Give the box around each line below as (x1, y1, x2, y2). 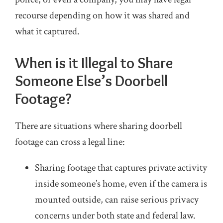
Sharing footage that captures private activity (35, 161, 207, 174)
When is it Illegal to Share (15, 54, 173, 72)
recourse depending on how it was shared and (15, 9, 190, 22)
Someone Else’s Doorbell (15, 72, 168, 90)
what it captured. (15, 25, 80, 38)
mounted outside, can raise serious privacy (35, 193, 199, 206)
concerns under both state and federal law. (35, 209, 196, 222)
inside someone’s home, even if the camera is (35, 177, 207, 190)
